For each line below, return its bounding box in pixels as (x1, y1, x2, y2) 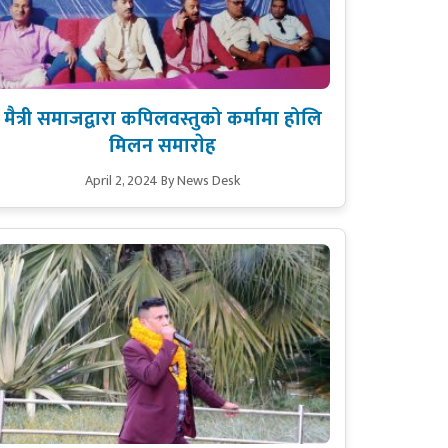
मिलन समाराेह (109, 128, 217, 163)
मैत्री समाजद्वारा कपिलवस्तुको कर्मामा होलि (3, 101, 322, 136)
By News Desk (161, 168, 241, 192)
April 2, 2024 (85, 168, 159, 192)
